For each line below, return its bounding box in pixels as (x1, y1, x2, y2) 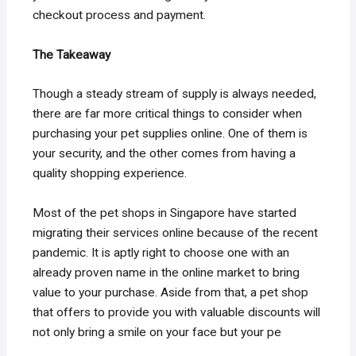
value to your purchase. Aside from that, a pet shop (33, 285, 309, 300)
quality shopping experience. (33, 166, 188, 181)
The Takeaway (33, 47, 111, 62)
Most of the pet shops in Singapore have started (33, 206, 297, 221)
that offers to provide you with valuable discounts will (33, 305, 321, 320)
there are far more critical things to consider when (33, 106, 303, 122)
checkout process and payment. (33, 7, 207, 22)
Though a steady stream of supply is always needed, (33, 87, 317, 102)
